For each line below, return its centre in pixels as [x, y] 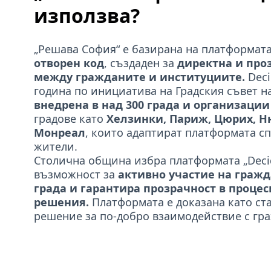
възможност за [76, 174]
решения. [61, 202]
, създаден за [141, 63]
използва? [87, 15]
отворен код [69, 63]
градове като [70, 119]
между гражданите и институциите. [139, 77]
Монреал [60, 132]
